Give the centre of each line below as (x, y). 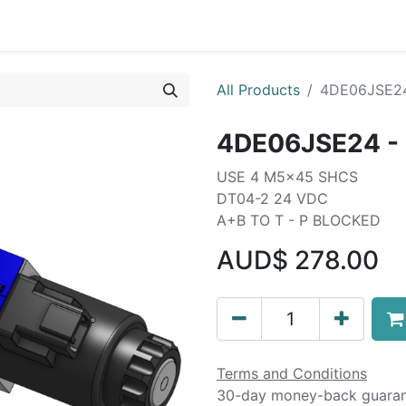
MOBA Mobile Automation (269, 25)
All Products (258, 90)
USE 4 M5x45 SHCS (287, 177)
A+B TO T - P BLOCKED (299, 220)
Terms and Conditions (292, 373)
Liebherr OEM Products (86, 25)
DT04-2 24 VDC (272, 198)
